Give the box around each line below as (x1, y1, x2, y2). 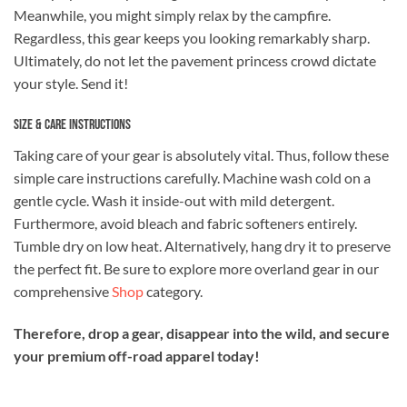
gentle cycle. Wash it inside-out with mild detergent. (14, 192, 334, 210)
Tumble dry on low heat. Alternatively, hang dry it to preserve (14, 237, 391, 255)
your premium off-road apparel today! (14, 346, 260, 364)
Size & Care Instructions (14, 116, 131, 134)
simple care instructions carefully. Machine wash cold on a (14, 169, 371, 187)
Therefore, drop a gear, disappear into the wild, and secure (14, 323, 390, 342)
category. (144, 283, 203, 301)
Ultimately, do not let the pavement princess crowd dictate (14, 52, 376, 70)
